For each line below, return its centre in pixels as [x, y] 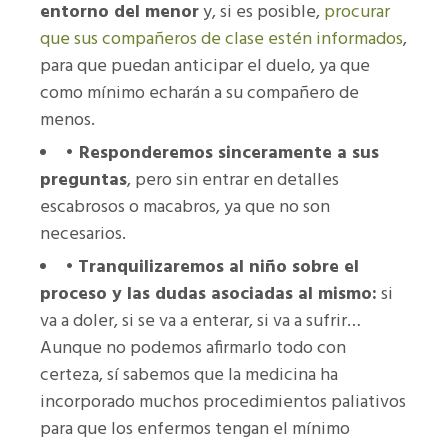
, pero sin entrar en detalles [233, 180]
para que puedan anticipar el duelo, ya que [205, 66]
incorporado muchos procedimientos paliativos [223, 402]
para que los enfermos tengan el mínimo [195, 429]
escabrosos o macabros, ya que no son [185, 207]
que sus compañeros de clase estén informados [221, 39]
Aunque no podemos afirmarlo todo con [193, 348]
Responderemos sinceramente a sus [226, 153]
